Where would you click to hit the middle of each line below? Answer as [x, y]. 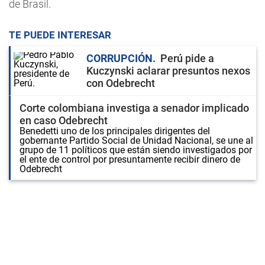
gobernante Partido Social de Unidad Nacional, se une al [136, 140]
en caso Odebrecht [64, 120]
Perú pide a [187, 58]
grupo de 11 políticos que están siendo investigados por [136, 150]
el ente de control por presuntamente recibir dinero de [130, 159]
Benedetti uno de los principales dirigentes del [115, 131]
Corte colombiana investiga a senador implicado [134, 108]
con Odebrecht [121, 83]
